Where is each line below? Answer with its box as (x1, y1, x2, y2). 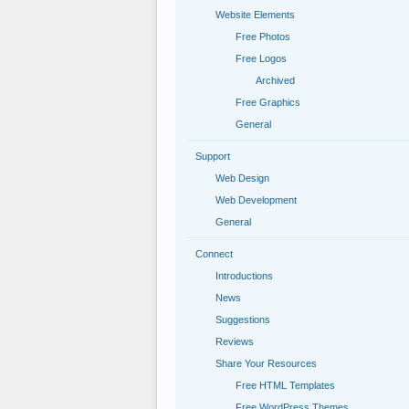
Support (195, 151, 230, 162)
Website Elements (215, 9, 295, 20)
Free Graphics (236, 97, 300, 108)
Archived (256, 75, 295, 86)
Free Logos (236, 53, 287, 64)
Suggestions (215, 314, 270, 325)
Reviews (215, 336, 254, 347)
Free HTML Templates (236, 380, 335, 391)
